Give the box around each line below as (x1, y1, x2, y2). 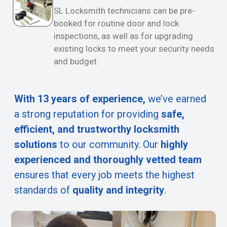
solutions (14, 138, 57, 150)
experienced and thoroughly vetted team (14, 153, 202, 166)
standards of (14, 183, 72, 196)
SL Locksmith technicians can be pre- (54, 5, 195, 16)
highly (161, 138, 188, 150)
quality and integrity (72, 183, 164, 196)
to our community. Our (57, 138, 161, 150)
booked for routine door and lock (54, 18, 179, 28)
